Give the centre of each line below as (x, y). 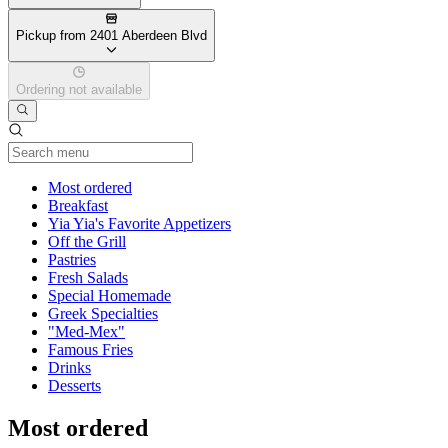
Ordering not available (79, 89)
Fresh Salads (88, 278)
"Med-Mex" (86, 332)
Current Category (186, 187)
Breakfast (78, 206)
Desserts (74, 386)
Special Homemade (109, 296)
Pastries (72, 260)
